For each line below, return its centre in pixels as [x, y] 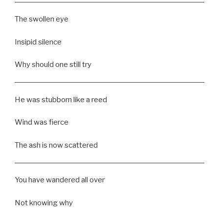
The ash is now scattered [56, 145]
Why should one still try [53, 65]
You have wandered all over [60, 180]
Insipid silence [38, 42]
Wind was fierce [42, 122]
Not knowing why [44, 203]
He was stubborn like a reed [61, 99]
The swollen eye [42, 19]
